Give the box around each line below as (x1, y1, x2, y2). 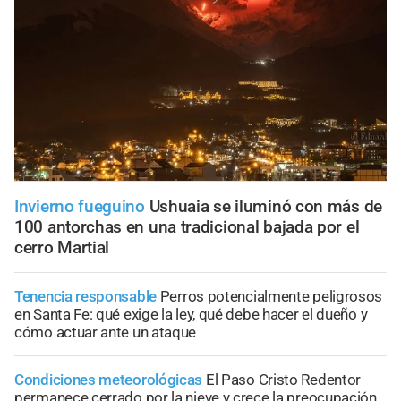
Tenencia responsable (14, 286, 157, 305)
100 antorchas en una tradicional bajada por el (14, 216, 360, 237)
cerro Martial (14, 236, 110, 258)
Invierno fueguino (14, 195, 145, 217)
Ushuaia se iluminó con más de (149, 195, 382, 217)
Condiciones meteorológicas (14, 370, 206, 388)
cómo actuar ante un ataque (14, 322, 197, 341)
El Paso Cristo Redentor (205, 370, 362, 388)
